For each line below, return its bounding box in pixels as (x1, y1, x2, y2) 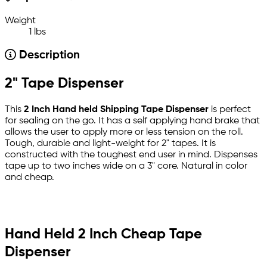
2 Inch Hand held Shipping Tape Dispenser (24, 105, 209, 115)
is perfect (209, 105, 251, 115)
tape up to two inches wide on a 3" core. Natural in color (5, 162, 247, 172)
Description (15, 50, 80, 61)
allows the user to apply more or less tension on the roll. (5, 128, 243, 138)
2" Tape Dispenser (5, 76, 124, 91)
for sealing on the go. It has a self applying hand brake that (5, 116, 260, 126)
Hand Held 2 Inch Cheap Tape (5, 227, 202, 242)
